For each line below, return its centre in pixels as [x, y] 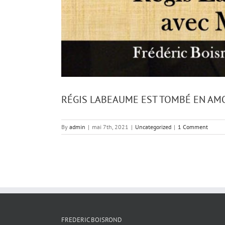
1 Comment [193, 127]
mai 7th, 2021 [110, 127]
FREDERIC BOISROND [92, 219]
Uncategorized [153, 127]
